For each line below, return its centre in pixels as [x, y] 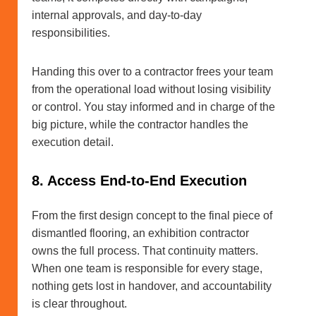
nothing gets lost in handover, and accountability [152, 286]
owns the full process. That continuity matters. [145, 251]
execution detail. [73, 142]
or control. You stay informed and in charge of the [153, 107]
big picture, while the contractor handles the [140, 125]
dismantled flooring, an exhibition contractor [140, 233]
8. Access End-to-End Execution [139, 181]
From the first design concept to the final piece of [152, 216]
